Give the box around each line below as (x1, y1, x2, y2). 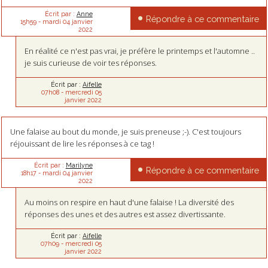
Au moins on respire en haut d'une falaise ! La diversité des (25, 196, 234, 208)
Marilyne (65, 161, 93, 169)
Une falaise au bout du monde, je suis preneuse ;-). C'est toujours (10, 126, 241, 137)
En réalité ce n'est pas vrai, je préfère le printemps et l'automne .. (25, 45, 255, 56)
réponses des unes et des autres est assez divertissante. (25, 208, 226, 220)
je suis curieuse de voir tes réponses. (25, 57, 157, 68)
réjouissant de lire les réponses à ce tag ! (10, 138, 154, 149)
